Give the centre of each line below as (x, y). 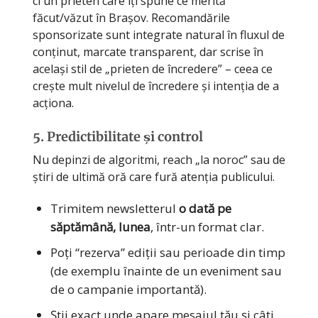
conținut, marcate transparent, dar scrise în (148, 51)
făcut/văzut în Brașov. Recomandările (131, 17)
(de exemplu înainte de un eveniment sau (166, 270)
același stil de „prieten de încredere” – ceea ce (153, 68)
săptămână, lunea (100, 226)
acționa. (53, 103)
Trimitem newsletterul (115, 208)
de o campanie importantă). (128, 289)
